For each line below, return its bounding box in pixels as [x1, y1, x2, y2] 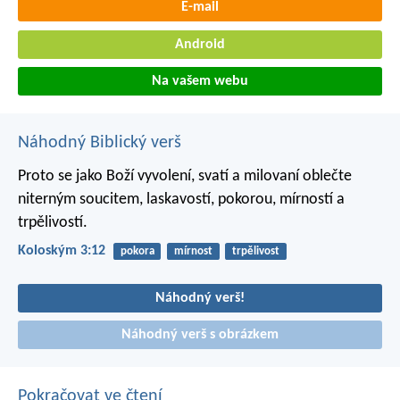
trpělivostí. [18, 214, 87, 232]
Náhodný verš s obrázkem [121, 328, 279, 343]
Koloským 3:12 [18, 244, 105, 259]
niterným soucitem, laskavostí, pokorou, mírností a [18, 191, 345, 209]
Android [175, 37, 225, 52]
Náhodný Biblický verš [18, 134, 181, 153]
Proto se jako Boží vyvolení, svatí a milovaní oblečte [18, 168, 352, 186]
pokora [120, 246, 154, 258]
